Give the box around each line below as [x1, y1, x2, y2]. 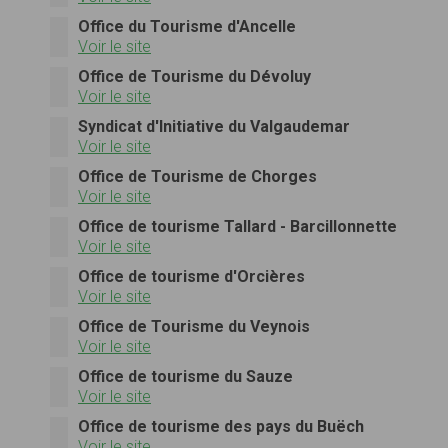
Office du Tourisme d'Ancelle [78, 16, 296, 36]
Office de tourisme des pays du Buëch [78, 416, 364, 436]
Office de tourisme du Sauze [78, 366, 293, 386]
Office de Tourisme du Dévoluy [78, 66, 311, 86]
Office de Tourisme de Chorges [78, 166, 317, 186]
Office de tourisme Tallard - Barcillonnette [78, 216, 397, 236]
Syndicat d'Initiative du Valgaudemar [78, 116, 350, 136]
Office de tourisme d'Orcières [78, 266, 305, 286]
